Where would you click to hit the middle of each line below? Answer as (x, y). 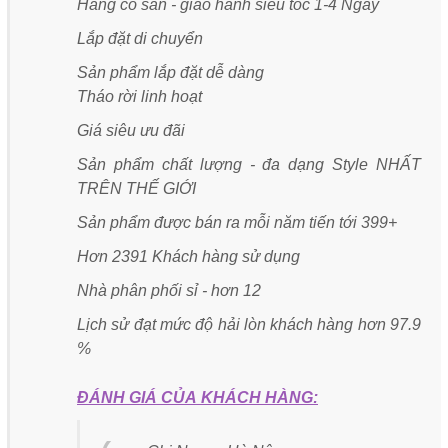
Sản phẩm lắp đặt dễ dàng (170, 72)
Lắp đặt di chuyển (140, 38)
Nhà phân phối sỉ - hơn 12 (171, 290)
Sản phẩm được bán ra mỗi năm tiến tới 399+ (237, 222)
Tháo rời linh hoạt (139, 96)
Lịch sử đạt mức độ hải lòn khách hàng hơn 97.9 (249, 324)
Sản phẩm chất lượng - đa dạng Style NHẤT (249, 164)
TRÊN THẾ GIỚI (138, 188)
